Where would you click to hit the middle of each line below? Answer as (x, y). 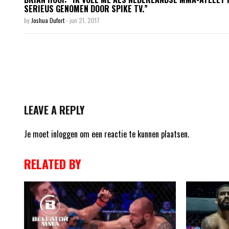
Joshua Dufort (49, 20)
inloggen (64, 134)
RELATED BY (53, 163)
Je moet (38, 134)
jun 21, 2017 (85, 20)
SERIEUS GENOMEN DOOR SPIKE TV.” (86, 8)
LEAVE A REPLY (54, 110)
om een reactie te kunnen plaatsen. (133, 134)
